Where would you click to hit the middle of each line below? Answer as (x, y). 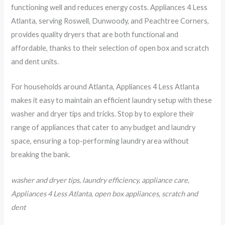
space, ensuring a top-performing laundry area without (100, 141)
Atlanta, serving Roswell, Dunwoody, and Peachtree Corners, (110, 21)
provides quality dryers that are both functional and (95, 35)
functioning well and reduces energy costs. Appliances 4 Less (109, 8)
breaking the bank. (41, 155)
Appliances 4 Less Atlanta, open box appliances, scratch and (105, 193)
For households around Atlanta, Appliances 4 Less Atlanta (105, 87)
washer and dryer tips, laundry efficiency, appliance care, (100, 180)
